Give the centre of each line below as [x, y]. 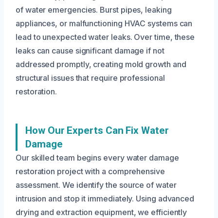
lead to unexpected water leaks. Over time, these [105, 37]
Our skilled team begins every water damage [97, 158]
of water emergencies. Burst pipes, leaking [94, 10]
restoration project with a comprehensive [90, 172]
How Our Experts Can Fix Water [97, 131]
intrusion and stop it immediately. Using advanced [105, 199]
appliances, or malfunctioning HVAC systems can [104, 24]
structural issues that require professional [90, 78]
